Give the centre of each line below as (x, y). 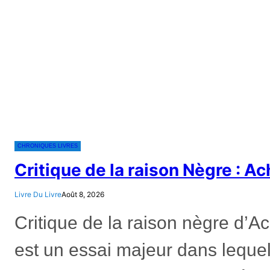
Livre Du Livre (38, 194)
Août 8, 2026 (83, 194)
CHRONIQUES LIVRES (48, 146)
